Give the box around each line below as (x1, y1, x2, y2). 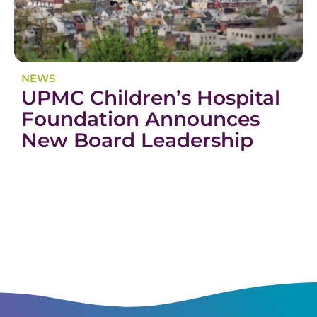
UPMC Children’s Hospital (21, 85, 280, 110)
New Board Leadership (21, 127, 253, 152)
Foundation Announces (21, 106, 260, 131)
